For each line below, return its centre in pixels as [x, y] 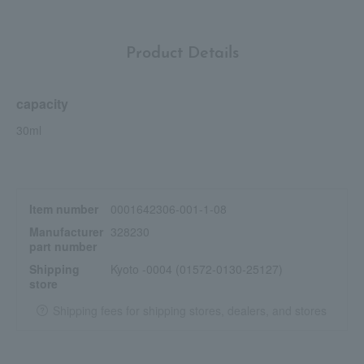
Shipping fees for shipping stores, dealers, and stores [190, 311]
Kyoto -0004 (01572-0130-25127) [197, 269]
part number [63, 247]
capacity [42, 104]
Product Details [182, 54]
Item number [64, 209]
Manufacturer [66, 232]
